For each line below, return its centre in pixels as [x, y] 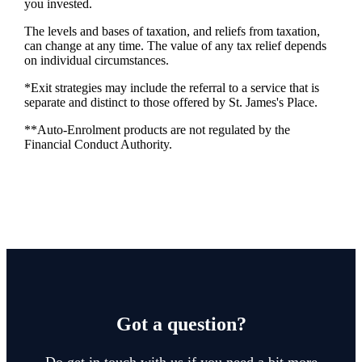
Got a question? [181, 324]
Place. [300, 103]
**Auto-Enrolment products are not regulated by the [157, 130]
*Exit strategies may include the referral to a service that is [171, 88]
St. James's [256, 103]
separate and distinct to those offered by [126, 103]
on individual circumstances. [96, 61]
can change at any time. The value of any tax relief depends [175, 46]
